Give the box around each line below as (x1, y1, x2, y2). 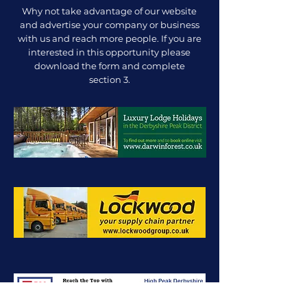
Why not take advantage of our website (22, 5, 197, 16)
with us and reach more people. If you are (17, 33, 201, 44)
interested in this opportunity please (28, 47, 191, 58)
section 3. (88, 74, 130, 85)
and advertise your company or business (19, 19, 199, 30)
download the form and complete (34, 60, 185, 71)
